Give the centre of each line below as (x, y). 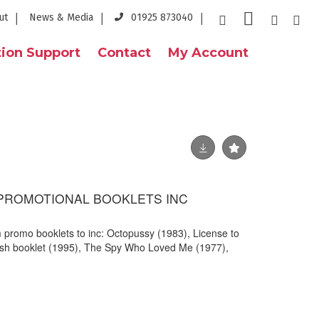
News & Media (61, 17)
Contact (124, 53)
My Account (208, 53)
